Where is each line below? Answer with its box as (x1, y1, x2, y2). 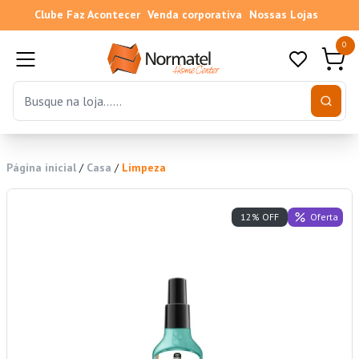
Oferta (309, 210, 338, 223)
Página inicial (6, 160, 76, 175)
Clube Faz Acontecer (34, 7, 140, 22)
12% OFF (240, 211, 279, 224)
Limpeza (122, 160, 166, 175)
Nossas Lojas (248, 7, 318, 22)
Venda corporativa (147, 7, 242, 22)
